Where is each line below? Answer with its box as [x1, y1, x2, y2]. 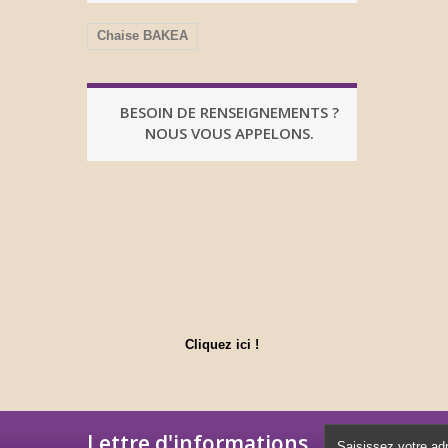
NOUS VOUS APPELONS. [145, 122, 314, 143]
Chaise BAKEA [97, 27, 188, 43]
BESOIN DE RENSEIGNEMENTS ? [120, 101, 339, 122]
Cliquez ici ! [185, 336, 259, 352]
